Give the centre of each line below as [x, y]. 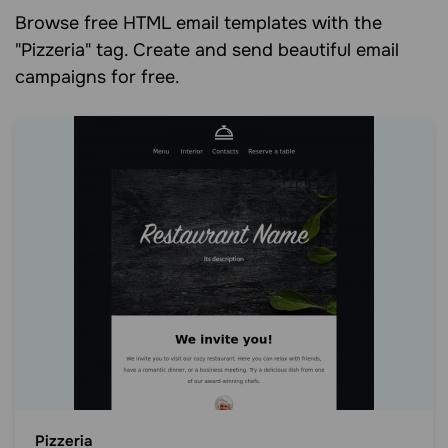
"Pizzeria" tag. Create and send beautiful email [207, 50]
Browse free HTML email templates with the [198, 23]
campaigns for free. [97, 77]
